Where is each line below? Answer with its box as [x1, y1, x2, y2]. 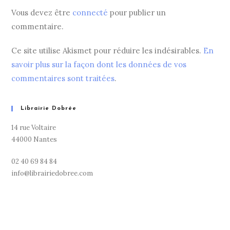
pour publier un [108, 8, 166, 17]
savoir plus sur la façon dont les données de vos [11, 60, 187, 69]
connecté [72, 8, 108, 17]
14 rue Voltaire [11, 123, 56, 132]
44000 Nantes [11, 135, 57, 144]
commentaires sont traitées [11, 73, 115, 83]
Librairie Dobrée [21, 106, 77, 111]
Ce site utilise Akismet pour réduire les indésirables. [11, 46, 204, 55]
